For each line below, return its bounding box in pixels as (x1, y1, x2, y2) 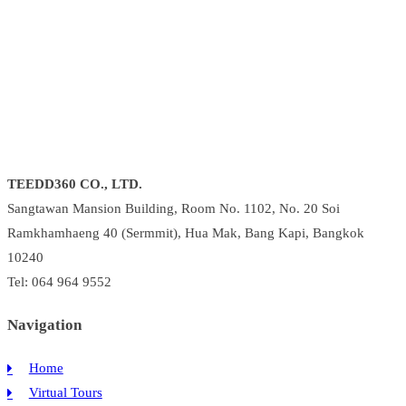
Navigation (7, 316, 82, 334)
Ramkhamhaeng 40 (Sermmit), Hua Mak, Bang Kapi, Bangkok (7, 225, 364, 240)
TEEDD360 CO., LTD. (7, 176, 142, 191)
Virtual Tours (28, 385, 102, 401)
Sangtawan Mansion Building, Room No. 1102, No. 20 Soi (7, 200, 340, 216)
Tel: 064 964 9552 (7, 274, 111, 289)
